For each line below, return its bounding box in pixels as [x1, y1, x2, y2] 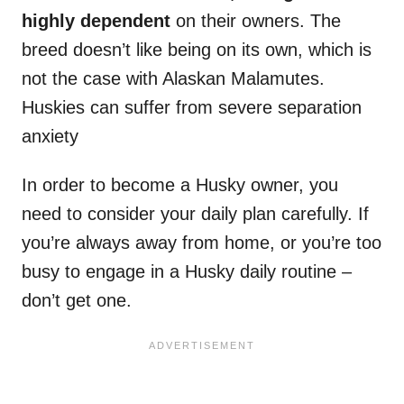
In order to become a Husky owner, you [22, 175, 338, 196]
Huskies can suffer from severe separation [22, 97, 362, 118]
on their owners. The [176, 11, 341, 32]
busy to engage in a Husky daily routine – [22, 262, 352, 282]
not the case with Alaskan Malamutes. [22, 69, 325, 89]
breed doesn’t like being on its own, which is [22, 40, 372, 60]
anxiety [22, 126, 78, 147]
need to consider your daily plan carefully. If [22, 204, 369, 225]
